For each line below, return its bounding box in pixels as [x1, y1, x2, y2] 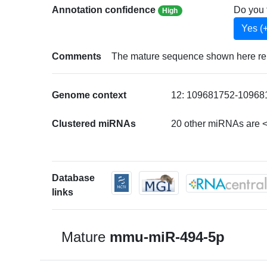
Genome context [52, 90, 127, 101]
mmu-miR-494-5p [110, 229, 225, 246]
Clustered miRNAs [52, 119, 136, 129]
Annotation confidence [52, 5, 159, 15]
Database [52, 173, 95, 184]
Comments [52, 51, 102, 62]
